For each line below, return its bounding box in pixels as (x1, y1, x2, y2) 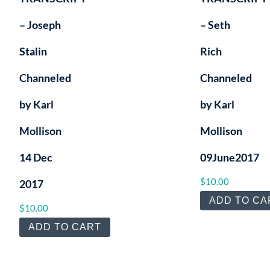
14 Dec (19, 150, 52, 164)
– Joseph (19, 17, 61, 31)
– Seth (199, 17, 230, 31)
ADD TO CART (28, 222, 101, 233)
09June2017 (199, 150, 259, 164)
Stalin (19, 44, 47, 58)
